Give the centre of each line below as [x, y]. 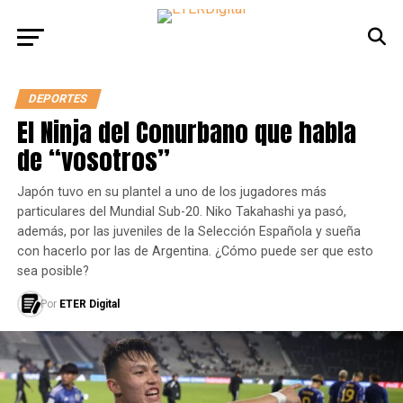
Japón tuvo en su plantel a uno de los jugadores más [171, 192]
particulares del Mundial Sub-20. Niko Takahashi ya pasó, [181, 212]
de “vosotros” [93, 160]
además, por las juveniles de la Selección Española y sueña [188, 232]
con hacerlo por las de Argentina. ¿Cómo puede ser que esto [195, 251]
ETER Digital [89, 304]
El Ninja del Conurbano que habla [186, 132]
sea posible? [53, 271]
